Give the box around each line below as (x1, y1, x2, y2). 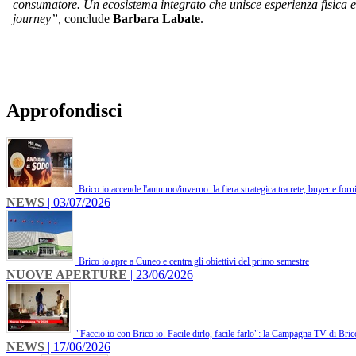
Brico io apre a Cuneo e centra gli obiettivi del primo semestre (79, 256, 309, 268)
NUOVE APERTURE (6, 268, 127, 282)
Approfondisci (6, 100, 122, 122)
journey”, (13, 12, 61, 26)
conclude (61, 12, 113, 26)
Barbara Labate (113, 12, 200, 26)
